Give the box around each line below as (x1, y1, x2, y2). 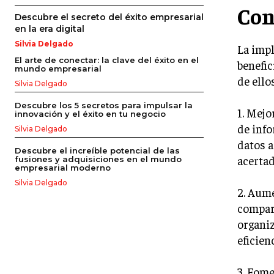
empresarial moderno (15, 163, 111, 173)
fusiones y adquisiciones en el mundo (15, 154, 182, 165)
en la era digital (15, 23, 84, 35)
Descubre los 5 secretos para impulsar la (15, 100, 193, 111)
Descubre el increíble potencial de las (15, 146, 180, 156)
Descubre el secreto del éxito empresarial (15, 12, 204, 23)
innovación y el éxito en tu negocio (15, 109, 166, 119)
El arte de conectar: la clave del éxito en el (15, 55, 199, 65)
